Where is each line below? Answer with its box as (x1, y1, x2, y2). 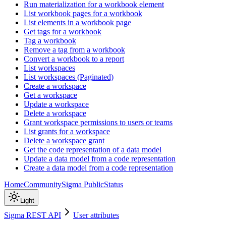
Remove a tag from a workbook (24, 45, 125, 54)
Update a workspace (24, 100, 89, 109)
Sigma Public (62, 180, 104, 189)
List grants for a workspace (24, 127, 110, 136)
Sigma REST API (4, 211, 61, 219)
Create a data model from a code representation (24, 163, 173, 173)
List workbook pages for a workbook (24, 9, 142, 18)
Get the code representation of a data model (24, 145, 161, 154)
